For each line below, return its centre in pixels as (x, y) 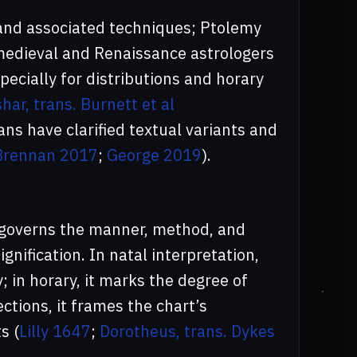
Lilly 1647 (55, 331)
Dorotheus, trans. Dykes (187, 331)
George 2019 (154, 155)
